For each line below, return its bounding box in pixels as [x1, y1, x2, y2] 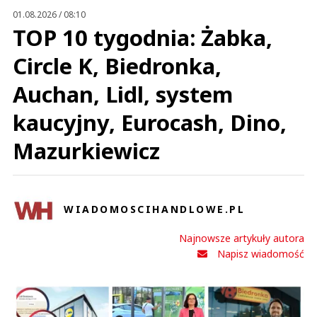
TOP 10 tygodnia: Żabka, [13, 23, 272, 53]
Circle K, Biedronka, [13, 51, 221, 81]
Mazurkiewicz [13, 136, 160, 166]
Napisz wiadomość [217, 247, 304, 261]
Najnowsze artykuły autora [179, 231, 304, 246]
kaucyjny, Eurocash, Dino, [13, 108, 287, 138]
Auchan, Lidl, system [13, 79, 233, 110]
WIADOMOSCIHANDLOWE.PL [64, 202, 246, 217]
